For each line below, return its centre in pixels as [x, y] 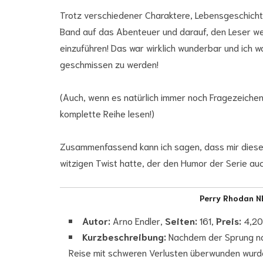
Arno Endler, [136, 220]
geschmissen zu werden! [109, 63]
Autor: [96, 220]
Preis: [229, 220]
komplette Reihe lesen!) [107, 113]
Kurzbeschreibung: [124, 236]
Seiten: [180, 220]
